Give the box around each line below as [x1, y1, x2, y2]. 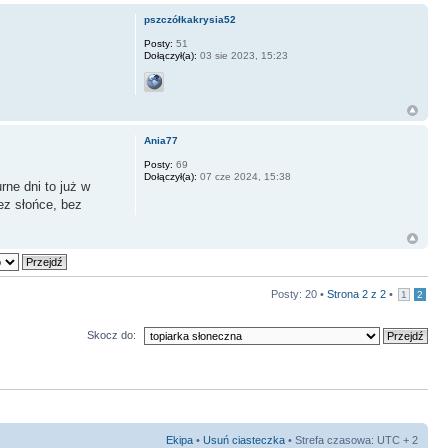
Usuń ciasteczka [203, 434, 285, 446]
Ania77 [143, 135, 178, 146]
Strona [327, 287, 362, 300]
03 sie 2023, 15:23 [196, 50, 288, 61]
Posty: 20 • [271, 287, 327, 300]
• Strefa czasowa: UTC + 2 [285, 434, 418, 446]
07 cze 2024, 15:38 [196, 171, 291, 182]
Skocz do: [87, 328, 136, 341]
